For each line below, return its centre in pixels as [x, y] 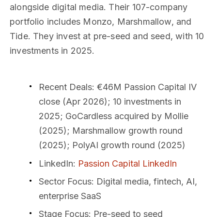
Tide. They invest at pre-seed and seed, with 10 [107, 36]
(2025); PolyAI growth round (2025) [112, 145]
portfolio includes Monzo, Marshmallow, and [101, 22]
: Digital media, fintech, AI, [144, 181]
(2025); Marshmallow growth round [111, 131]
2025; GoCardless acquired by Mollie [114, 116]
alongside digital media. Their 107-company [99, 7]
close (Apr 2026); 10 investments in [110, 102]
